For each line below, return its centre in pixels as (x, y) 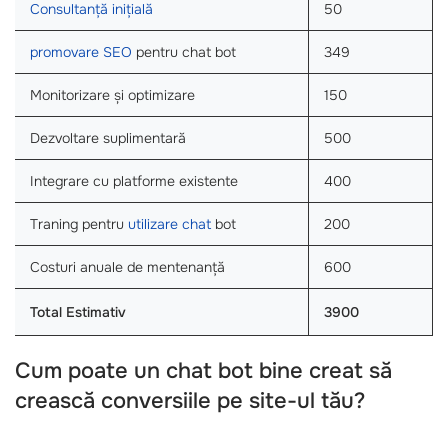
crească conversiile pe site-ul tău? (190, 401)
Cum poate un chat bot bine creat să (203, 371)
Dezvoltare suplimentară (108, 138)
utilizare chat (169, 224)
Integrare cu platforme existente (134, 181)
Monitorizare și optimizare (112, 95)
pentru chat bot (184, 52)
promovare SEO (81, 52)
